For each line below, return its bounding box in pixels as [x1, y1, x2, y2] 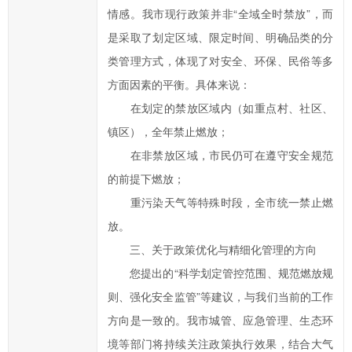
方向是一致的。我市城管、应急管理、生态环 [107, 312, 334, 328]
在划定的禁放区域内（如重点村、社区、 [107, 100, 334, 115]
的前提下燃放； [107, 170, 185, 186]
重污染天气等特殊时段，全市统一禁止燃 [107, 194, 334, 210]
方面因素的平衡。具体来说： [107, 76, 251, 92]
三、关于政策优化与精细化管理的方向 [107, 241, 317, 257]
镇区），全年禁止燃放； [107, 123, 229, 139]
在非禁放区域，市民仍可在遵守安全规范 [107, 147, 334, 163]
